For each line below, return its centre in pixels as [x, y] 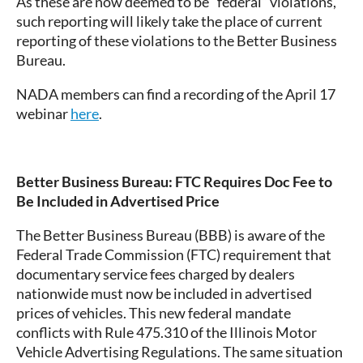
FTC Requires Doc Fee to [254, 182]
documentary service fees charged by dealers [156, 274]
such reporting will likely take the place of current [169, 21]
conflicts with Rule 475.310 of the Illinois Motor [167, 333]
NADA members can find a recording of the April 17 [176, 94]
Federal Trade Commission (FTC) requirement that [174, 255]
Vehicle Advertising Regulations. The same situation [179, 352]
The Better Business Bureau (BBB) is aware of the [171, 235]
